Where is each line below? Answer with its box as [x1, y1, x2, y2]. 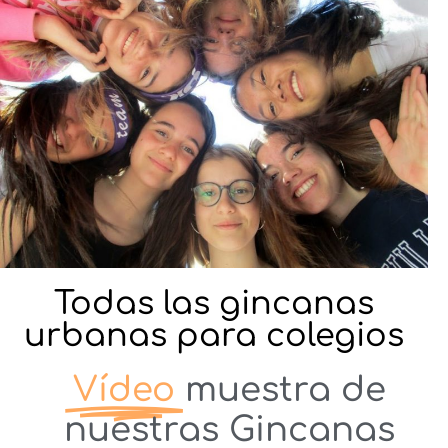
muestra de [184, 370, 386, 409]
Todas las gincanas [54, 285, 374, 321]
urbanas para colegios [24, 317, 404, 353]
